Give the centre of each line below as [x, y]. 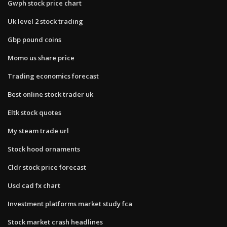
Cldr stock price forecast [47, 167]
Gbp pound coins [34, 39]
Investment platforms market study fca [70, 203]
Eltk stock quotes [34, 112]
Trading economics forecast [53, 76]
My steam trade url [38, 130]
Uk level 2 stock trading [45, 21]
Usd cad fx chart [34, 185]
